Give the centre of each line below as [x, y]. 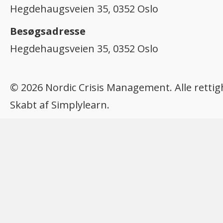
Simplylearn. [80, 105]
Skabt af [31, 105]
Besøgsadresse [48, 31]
